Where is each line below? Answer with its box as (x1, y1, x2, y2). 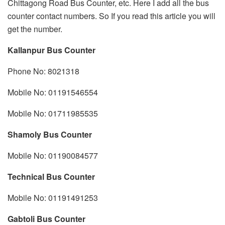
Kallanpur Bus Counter (8, 44, 95, 56)
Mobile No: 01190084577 (8, 150, 98, 162)
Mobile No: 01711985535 (8, 107, 98, 120)
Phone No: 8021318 (8, 65, 79, 77)
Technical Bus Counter (8, 171, 95, 183)
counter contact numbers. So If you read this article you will (8, 10, 215, 22)
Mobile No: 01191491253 (8, 192, 98, 204)
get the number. (8, 23, 62, 35)
